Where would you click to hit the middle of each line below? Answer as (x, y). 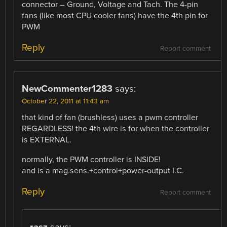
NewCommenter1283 (67, 89)
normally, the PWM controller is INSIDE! (91, 159)
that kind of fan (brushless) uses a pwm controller (110, 118)
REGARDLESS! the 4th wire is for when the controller (116, 129)
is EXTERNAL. (47, 140)
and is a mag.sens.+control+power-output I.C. (103, 171)
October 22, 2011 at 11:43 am (66, 102)
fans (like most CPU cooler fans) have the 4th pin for (115, 16)
